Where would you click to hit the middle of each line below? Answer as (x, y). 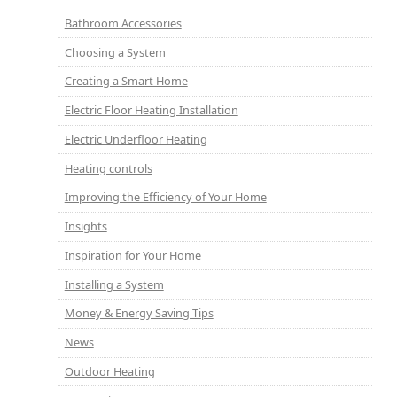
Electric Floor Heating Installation (151, 110)
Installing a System (114, 284)
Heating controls (108, 168)
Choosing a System (115, 52)
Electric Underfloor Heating (136, 139)
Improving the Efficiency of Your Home (165, 197)
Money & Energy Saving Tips (139, 313)
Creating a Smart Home (126, 81)
